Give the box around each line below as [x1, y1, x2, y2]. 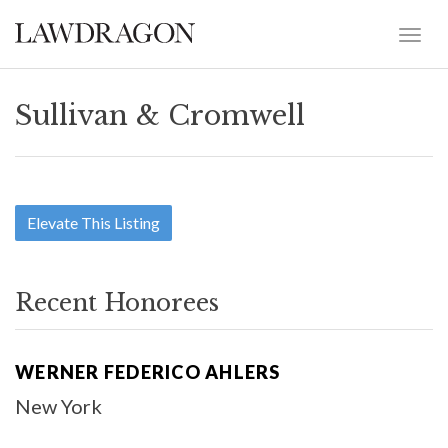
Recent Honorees [15, 288, 219, 317]
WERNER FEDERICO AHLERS [15, 361, 281, 383]
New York [15, 394, 102, 418]
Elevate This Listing [27, 213, 160, 232]
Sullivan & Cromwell [15, 99, 305, 132]
